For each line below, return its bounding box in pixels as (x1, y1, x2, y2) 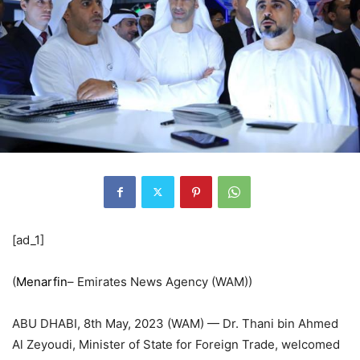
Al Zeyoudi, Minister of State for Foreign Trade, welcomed (12, 336, 340, 352)
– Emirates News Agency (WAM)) (67, 273, 252, 289)
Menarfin (16, 273, 67, 289)
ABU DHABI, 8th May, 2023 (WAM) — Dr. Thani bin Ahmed (12, 315, 338, 331)
